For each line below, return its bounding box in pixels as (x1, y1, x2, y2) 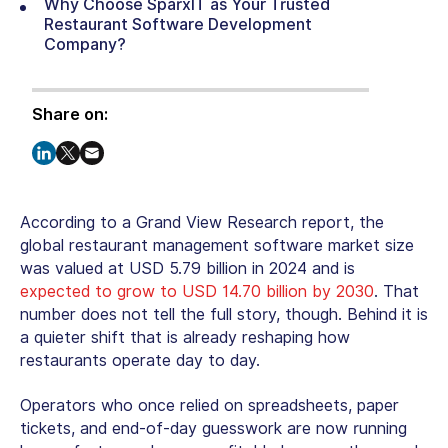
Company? (44, 34, 126, 54)
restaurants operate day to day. (20, 350, 260, 370)
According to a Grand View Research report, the (20, 212, 384, 232)
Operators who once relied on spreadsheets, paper (20, 395, 399, 415)
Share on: (32, 104, 108, 124)
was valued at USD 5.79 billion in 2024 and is (20, 258, 355, 278)
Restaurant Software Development (44, 14, 312, 34)
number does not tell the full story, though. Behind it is (20, 304, 428, 324)
